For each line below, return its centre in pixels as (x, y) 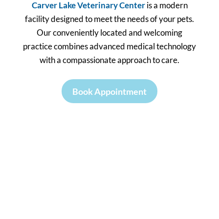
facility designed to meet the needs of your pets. (109, 19)
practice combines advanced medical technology (109, 46)
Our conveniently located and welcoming (109, 33)
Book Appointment (109, 91)
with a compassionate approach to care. (109, 60)
